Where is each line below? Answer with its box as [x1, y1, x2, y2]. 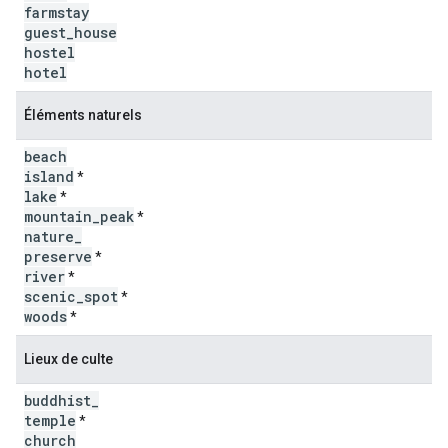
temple [24, 411, 76, 430]
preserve [24, 247, 92, 266]
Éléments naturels [24, 107, 142, 123]
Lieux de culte [24, 351, 113, 367]
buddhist [24, 391, 91, 410]
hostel [24, 43, 75, 62]
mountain [24, 207, 92, 226]
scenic [24, 287, 76, 306]
